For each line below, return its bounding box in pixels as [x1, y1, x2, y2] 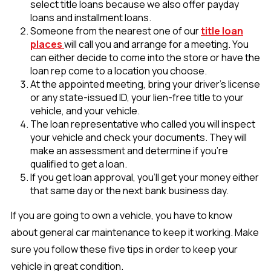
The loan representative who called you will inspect [30, 117, 255, 131]
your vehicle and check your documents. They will [30, 131, 247, 145]
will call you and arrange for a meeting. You [64, 38, 249, 51]
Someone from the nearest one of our [30, 24, 201, 38]
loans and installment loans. [30, 11, 151, 25]
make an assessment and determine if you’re [30, 144, 228, 158]
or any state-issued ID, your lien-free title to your [30, 91, 244, 105]
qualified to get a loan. [30, 157, 127, 171]
